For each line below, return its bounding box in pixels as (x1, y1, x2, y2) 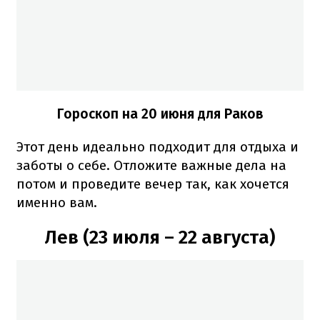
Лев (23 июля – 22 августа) (45, 226, 275, 249)
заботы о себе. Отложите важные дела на (16, 157, 286, 174)
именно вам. (16, 194, 97, 211)
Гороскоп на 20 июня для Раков (56, 106, 264, 123)
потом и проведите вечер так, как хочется (16, 176, 289, 193)
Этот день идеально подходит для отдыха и (16, 139, 299, 156)
